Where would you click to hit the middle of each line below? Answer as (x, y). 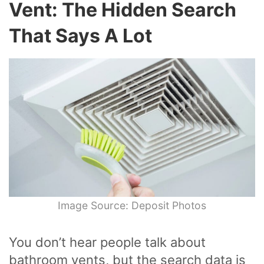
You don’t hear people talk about (107, 242)
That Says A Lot (80, 35)
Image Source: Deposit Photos (132, 205)
